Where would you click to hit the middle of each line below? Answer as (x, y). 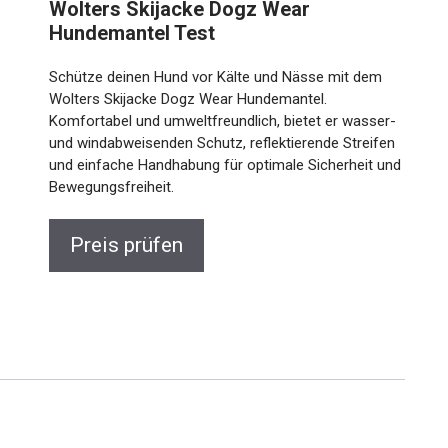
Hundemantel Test (132, 33)
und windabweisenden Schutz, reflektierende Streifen (222, 143)
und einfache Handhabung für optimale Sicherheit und (225, 165)
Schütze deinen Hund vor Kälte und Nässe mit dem (216, 77)
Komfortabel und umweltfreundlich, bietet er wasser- (223, 121)
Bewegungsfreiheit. (112, 187)
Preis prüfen (127, 245)
